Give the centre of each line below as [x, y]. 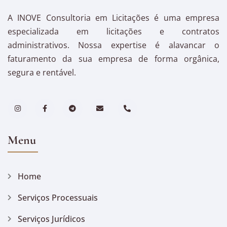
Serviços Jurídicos [51, 219]
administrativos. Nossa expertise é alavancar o [113, 45]
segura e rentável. [42, 73]
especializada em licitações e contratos [113, 32]
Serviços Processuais [58, 197]
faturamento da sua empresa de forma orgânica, [113, 59]
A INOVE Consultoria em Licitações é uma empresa [113, 18]
